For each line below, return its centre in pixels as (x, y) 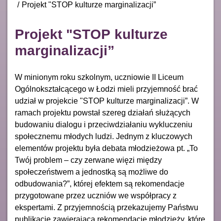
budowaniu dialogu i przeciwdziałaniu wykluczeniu (104, 125)
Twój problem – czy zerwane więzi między (88, 160)
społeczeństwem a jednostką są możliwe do (92, 172)
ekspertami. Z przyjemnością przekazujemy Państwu (107, 207)
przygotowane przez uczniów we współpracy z (96, 196)
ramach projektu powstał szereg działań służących (103, 113)
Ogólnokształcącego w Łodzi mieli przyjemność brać (106, 89)
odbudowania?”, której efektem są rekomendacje (100, 184)
